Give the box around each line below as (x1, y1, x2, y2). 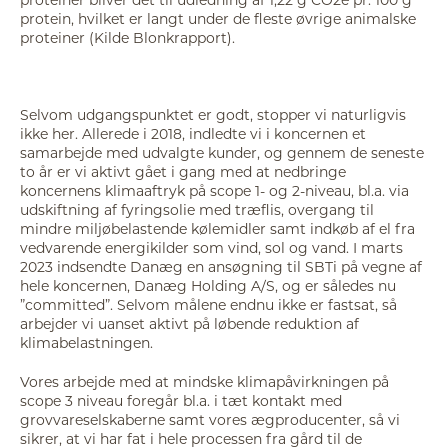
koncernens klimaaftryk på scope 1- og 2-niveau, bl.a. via (20, 181, 409, 201)
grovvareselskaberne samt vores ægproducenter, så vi (20, 409, 400, 429)
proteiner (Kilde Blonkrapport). (20, 27, 235, 47)
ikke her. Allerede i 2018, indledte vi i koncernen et (20, 124, 366, 144)
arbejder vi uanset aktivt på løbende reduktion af (20, 314, 359, 334)
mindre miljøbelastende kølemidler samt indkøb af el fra (20, 219, 415, 239)
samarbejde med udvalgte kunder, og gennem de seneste (20, 143, 424, 163)
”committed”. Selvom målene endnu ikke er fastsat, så (20, 295, 397, 315)
